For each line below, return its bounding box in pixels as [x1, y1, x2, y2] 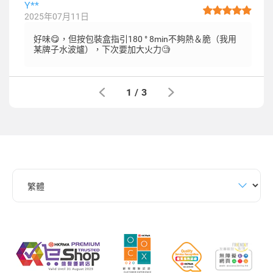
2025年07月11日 [24, 12, 89, 21]
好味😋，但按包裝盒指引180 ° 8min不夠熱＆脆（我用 [34, 34, 236, 44]
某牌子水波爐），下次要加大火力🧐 [34, 44, 170, 54]
